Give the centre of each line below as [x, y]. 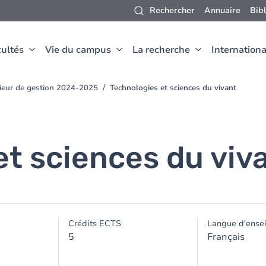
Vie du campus [78, 50]
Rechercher [172, 10]
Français [226, 237]
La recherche [161, 50]
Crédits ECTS [95, 224]
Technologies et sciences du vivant [173, 88]
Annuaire [222, 10]
